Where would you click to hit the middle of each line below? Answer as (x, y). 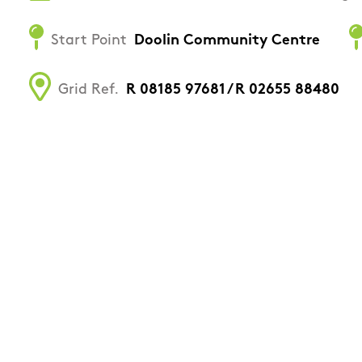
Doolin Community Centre (227, 40)
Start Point (89, 40)
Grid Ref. (88, 90)
